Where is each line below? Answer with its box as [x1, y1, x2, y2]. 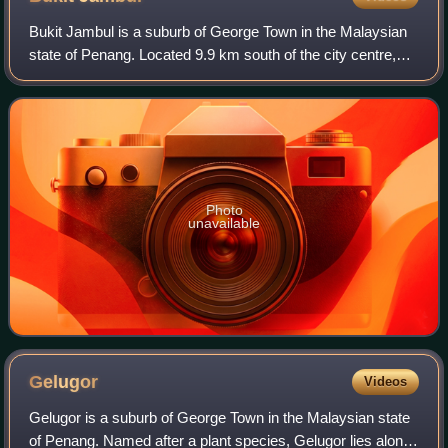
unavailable [188, 215, 260, 232]
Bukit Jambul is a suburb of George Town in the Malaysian [29, 23, 408, 41]
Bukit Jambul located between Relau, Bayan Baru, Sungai [29, 69, 405, 87]
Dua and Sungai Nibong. [29, 92, 188, 110]
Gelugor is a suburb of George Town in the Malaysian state [29, 409, 411, 427]
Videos [363, 374, 407, 390]
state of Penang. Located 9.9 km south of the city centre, [29, 46, 397, 64]
